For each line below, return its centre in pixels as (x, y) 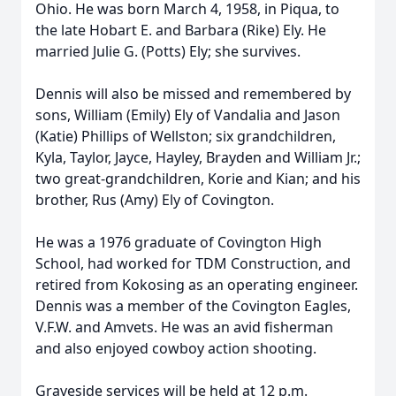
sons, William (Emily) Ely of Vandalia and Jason (188, 115)
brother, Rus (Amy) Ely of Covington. (155, 200)
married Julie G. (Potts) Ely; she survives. (168, 51)
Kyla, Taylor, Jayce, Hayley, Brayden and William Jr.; (198, 157)
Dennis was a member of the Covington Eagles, (193, 306)
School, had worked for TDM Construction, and (193, 263)
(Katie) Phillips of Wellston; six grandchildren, (186, 136)
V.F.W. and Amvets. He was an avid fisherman (184, 327)
